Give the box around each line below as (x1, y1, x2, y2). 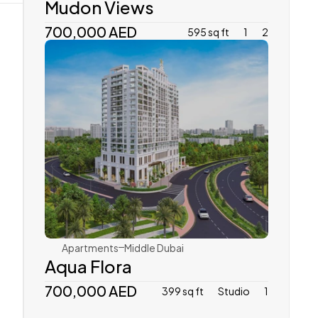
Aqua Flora (45, 251, 132, 280)
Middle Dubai (124, 238, 184, 256)
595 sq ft (187, 23, 229, 40)
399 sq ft (162, 282, 204, 299)
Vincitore (97, 176, 141, 193)
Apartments (62, 238, 119, 256)
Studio (218, 282, 250, 299)
